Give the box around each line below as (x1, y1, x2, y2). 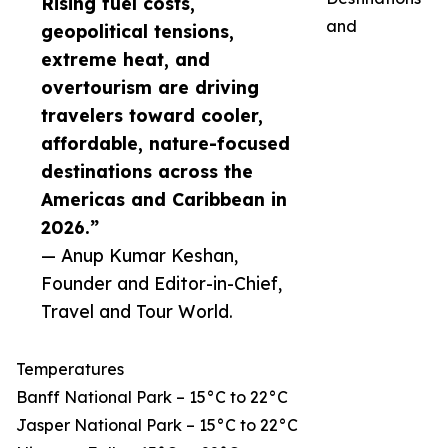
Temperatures (16, 359, 124, 380)
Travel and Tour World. (41, 300, 233, 323)
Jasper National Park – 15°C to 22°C (16, 415, 298, 436)
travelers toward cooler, (41, 104, 263, 127)
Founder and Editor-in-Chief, (41, 272, 282, 295)
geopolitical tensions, (41, 20, 234, 43)
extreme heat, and (41, 48, 210, 71)
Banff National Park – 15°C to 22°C (16, 387, 288, 408)
